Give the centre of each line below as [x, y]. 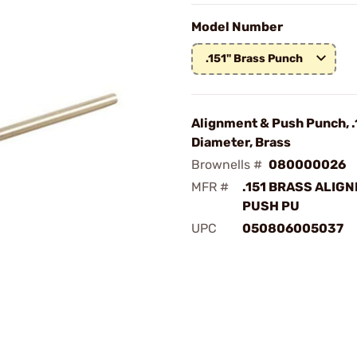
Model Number [237, 27]
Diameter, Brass [241, 142]
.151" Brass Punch [254, 59]
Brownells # [227, 165]
